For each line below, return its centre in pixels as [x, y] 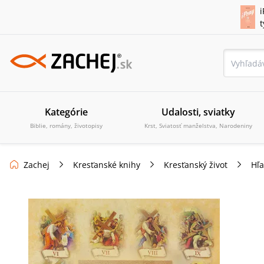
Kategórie [66, 112]
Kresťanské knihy [107, 164]
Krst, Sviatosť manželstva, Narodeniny [198, 125]
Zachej [37, 164]
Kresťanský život [196, 164]
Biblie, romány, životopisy [66, 125]
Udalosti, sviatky [198, 112]
